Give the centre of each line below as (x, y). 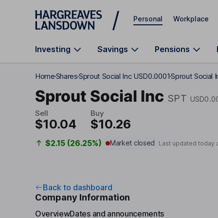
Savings (113, 49)
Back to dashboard (78, 187)
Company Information (82, 197)
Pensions (172, 49)
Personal (148, 18)
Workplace (191, 18)
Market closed (132, 143)
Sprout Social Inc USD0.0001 (124, 76)
